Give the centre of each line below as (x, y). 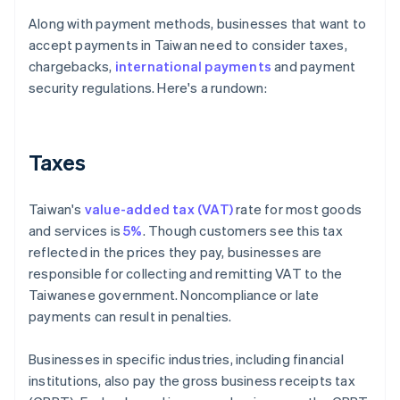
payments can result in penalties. (130, 317)
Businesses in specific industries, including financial (186, 359)
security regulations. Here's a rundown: (148, 88)
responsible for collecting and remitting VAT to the (186, 274)
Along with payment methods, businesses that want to (198, 24)
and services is (76, 231)
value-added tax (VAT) (159, 209)
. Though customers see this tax (242, 231)
